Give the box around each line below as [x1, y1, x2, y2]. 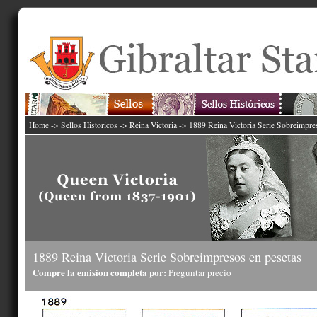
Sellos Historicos [61, 120, 117, 130]
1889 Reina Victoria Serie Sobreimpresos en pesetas [33, 248, 301, 265]
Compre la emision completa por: [33, 265, 168, 279]
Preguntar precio [168, 266, 231, 279]
